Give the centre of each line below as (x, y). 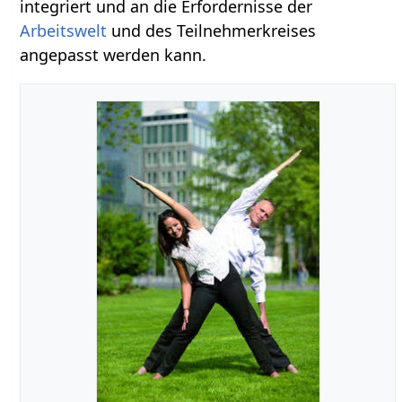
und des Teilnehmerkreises (212, 30)
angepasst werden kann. (114, 54)
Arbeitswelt (64, 30)
